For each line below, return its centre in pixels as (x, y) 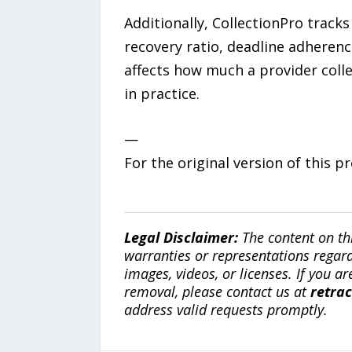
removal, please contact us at (217, 292)
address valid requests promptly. (225, 310)
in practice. (161, 93)
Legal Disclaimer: (181, 238)
